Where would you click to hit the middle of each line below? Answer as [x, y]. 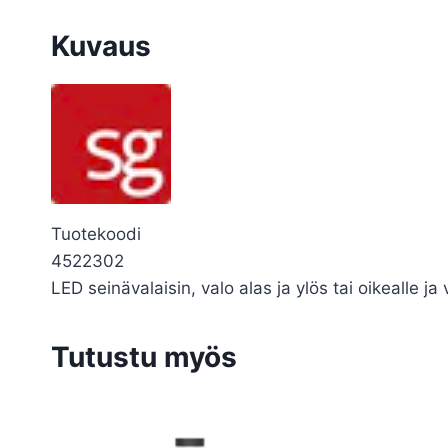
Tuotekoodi [96, 233]
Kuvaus [101, 45]
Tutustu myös [144, 356]
